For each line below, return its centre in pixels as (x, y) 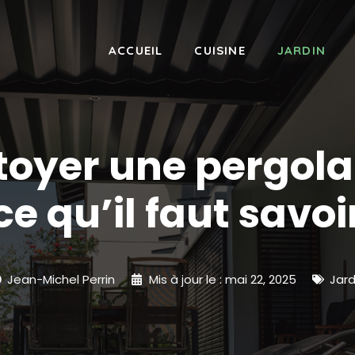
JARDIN (301, 50)
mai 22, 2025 (260, 279)
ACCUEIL (136, 50)
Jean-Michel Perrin (61, 279)
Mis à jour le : (187, 279)
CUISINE (220, 50)
